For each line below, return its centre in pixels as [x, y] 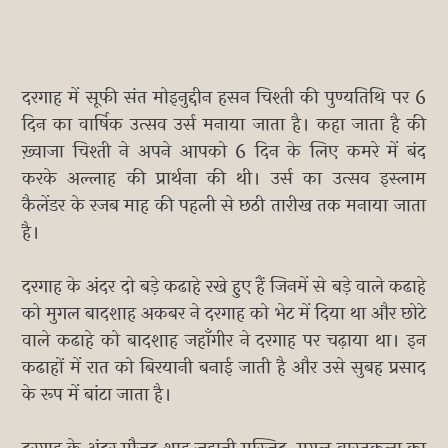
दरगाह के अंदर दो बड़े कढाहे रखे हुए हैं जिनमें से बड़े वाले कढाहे [224, 286]
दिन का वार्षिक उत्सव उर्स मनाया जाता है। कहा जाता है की [224, 124]
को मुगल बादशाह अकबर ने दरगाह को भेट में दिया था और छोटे [224, 313]
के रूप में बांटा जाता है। [97, 394]
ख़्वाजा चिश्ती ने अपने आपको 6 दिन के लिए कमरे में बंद [224, 151]
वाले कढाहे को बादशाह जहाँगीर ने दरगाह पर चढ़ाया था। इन [224, 340]
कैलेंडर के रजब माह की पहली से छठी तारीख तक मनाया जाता [224, 205]
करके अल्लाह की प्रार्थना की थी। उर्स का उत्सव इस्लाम [224, 178]
